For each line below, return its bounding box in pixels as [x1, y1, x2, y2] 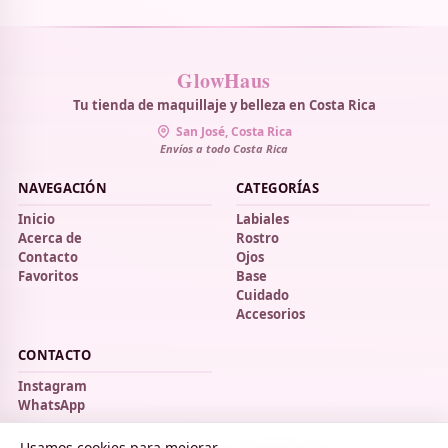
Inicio [18, 209, 55, 228]
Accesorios [236, 304, 305, 323]
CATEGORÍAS [236, 178, 319, 197]
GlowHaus [177, 65, 271, 95]
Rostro [236, 228, 279, 247]
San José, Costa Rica [172, 122, 292, 140]
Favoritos [18, 266, 78, 285]
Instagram [18, 376, 87, 395]
